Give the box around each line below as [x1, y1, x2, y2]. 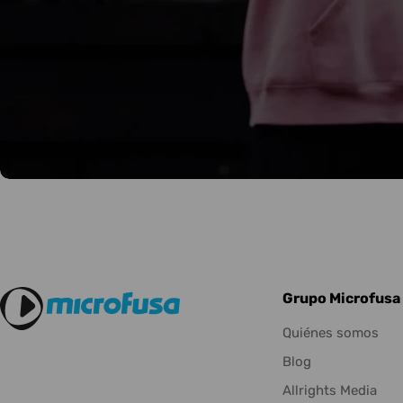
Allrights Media [282, 382, 377, 399]
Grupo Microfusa [282, 290, 400, 308]
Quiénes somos [282, 325, 379, 342]
